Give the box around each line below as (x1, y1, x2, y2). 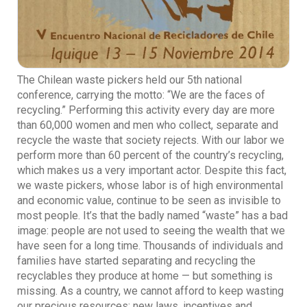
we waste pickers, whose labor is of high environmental (17, 178, 283, 192)
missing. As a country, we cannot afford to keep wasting (17, 284, 284, 297)
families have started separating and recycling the (17, 254, 256, 267)
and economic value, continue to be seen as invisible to (17, 193, 281, 207)
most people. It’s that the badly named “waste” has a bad (17, 208, 288, 222)
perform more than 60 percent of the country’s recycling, (17, 148, 284, 162)
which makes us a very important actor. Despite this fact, (17, 163, 286, 177)
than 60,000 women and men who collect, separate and (17, 118, 278, 132)
